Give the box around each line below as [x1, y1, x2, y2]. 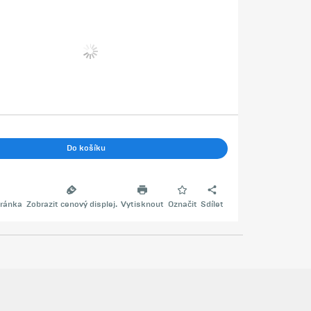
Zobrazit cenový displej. [26, 199, 117, 210]
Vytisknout [121, 199, 165, 210]
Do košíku [66, 142, 106, 153]
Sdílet [201, 199, 224, 210]
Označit [167, 199, 197, 210]
